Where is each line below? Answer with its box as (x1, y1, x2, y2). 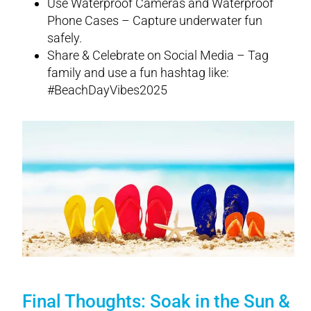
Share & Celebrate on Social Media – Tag (47, 47, 269, 62)
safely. (47, 30, 82, 45)
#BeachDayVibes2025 (47, 82, 167, 97)
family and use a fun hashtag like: (47, 65, 229, 80)
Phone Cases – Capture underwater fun (47, 12, 262, 28)
